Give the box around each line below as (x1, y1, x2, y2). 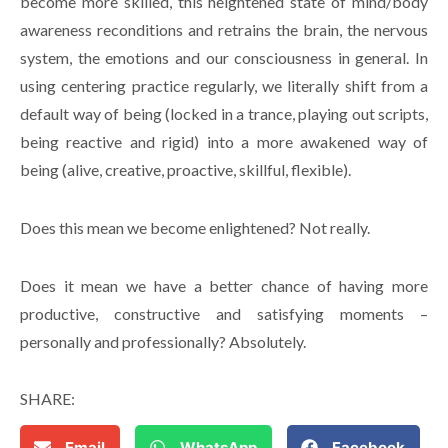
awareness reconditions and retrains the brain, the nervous (20, 19, 428, 39)
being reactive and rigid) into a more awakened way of (20, 131, 428, 151)
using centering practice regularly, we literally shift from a (20, 75, 428, 95)
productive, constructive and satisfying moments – (20, 303, 428, 323)
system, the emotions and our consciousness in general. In (20, 47, 428, 67)
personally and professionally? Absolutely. (20, 331, 306, 351)
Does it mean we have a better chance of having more (20, 275, 428, 295)
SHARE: (20, 388, 78, 408)
